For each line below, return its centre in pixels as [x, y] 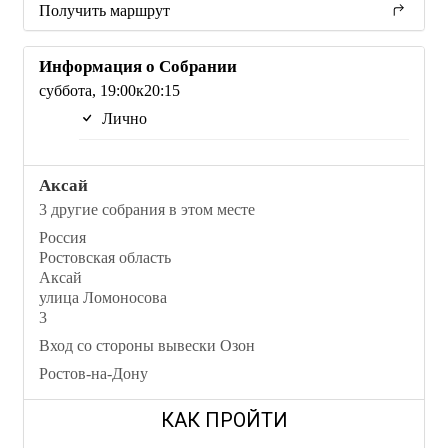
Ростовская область [105, 257]
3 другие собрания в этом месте [147, 209]
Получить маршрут [104, 10]
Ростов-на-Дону [93, 373]
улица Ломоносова [103, 297]
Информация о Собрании [138, 66]
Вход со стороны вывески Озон [147, 345]
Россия [62, 237]
